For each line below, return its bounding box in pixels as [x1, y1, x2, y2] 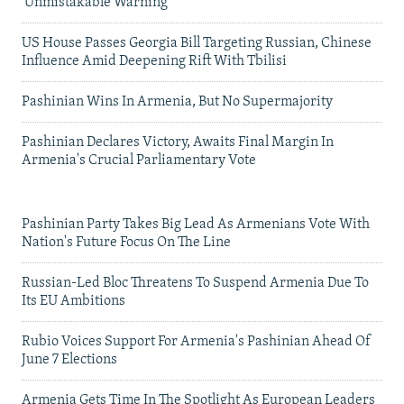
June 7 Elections [22, 352, 117, 367]
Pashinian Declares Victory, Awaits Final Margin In [22, 134, 334, 150]
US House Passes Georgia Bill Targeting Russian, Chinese [22, 35, 372, 50]
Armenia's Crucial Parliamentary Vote [22, 152, 256, 168]
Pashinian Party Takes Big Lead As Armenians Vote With [22, 216, 370, 232]
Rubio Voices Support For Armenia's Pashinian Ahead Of [22, 334, 371, 349]
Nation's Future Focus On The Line [22, 234, 231, 250]
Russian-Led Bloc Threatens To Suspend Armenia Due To [22, 275, 369, 290]
